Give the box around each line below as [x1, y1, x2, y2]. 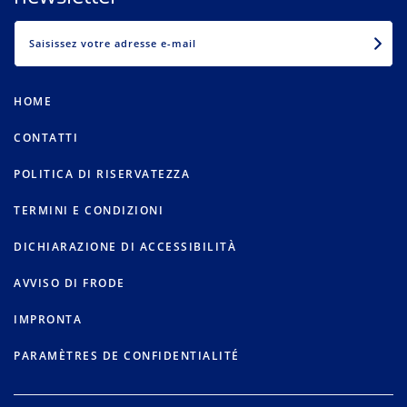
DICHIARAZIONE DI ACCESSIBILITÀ [14, 239, 236, 255]
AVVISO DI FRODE [14, 275, 125, 292]
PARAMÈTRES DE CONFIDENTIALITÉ [14, 348, 240, 364]
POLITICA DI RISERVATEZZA [14, 166, 190, 183]
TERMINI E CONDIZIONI [14, 203, 164, 219]
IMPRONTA [14, 312, 82, 328]
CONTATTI [14, 130, 78, 146]
